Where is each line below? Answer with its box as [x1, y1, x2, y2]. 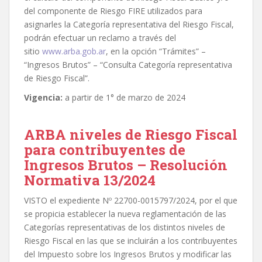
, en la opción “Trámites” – [106, 46, 206, 57]
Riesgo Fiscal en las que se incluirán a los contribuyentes [24, 235, 237, 247]
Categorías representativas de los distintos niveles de [24, 222, 225, 233]
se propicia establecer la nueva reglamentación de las [24, 208, 226, 220]
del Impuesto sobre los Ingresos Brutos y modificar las [24, 249, 232, 260]
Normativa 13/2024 [24, 171, 156, 190]
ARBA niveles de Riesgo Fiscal [24, 125, 237, 144]
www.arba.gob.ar [42, 46, 106, 57]
